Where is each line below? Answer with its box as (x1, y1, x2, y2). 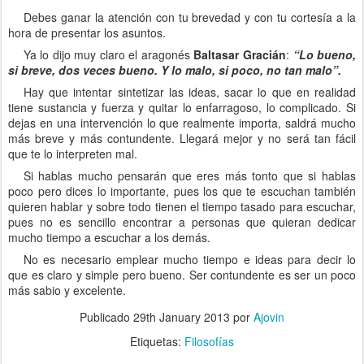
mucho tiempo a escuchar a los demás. (8, 229, 210, 245)
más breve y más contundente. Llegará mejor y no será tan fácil (8, 130, 356, 146)
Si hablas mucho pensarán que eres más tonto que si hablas (23, 167, 356, 184)
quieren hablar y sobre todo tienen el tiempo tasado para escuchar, (8, 198, 356, 214)
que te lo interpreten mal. (8, 145, 137, 162)
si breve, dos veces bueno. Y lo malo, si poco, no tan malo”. (8, 62, 341, 78)
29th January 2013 (133, 309, 230, 325)
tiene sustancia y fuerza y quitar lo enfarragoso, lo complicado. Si (8, 99, 356, 115)
